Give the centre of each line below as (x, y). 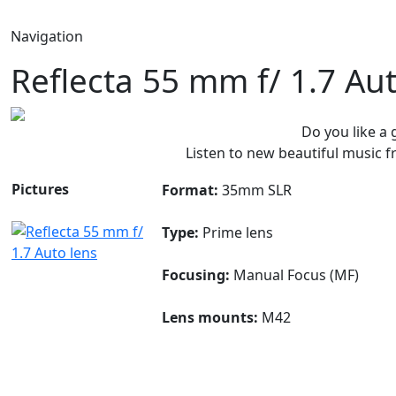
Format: (190, 190)
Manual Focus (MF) (294, 275)
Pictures (40, 189)
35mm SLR (255, 190)
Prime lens (236, 232)
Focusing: (196, 275)
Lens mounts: (210, 317)
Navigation (47, 36)
